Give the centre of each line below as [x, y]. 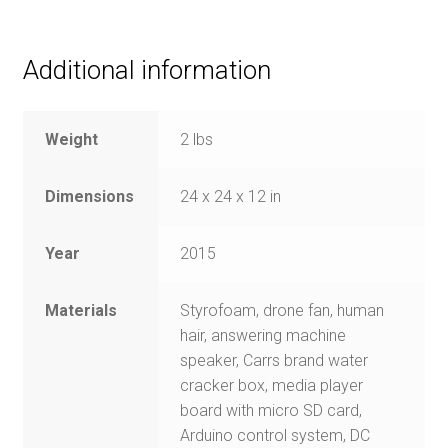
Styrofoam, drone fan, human [282, 311]
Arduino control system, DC [275, 436]
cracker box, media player [272, 386]
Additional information [146, 69]
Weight [72, 140]
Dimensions [90, 197]
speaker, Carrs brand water [274, 361]
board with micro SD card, [271, 411]
